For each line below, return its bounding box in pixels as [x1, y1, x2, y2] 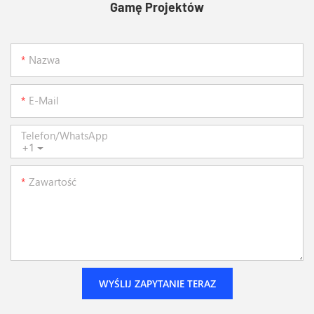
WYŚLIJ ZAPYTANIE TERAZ [98, 276, 216, 290]
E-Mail [29, 93, 59, 107]
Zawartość [29, 174, 76, 189]
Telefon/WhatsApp [21, 128, 108, 142]
